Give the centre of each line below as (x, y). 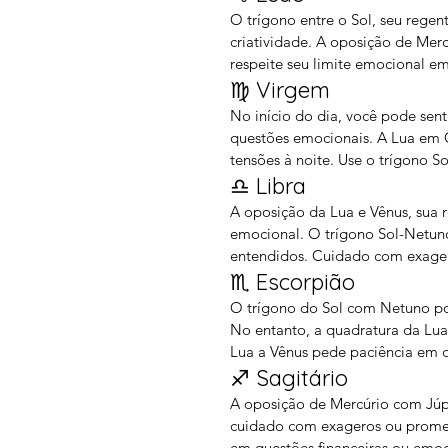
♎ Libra (268, 186)
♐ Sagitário (289, 378)
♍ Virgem (280, 90)
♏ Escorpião (292, 282)
